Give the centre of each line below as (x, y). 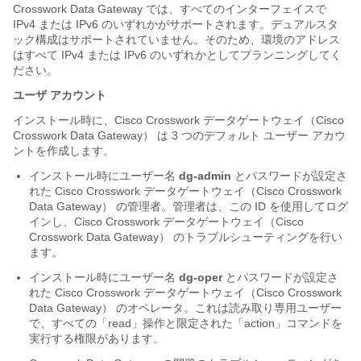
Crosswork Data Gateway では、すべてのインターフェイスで (170, 9)
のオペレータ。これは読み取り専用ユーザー (227, 308)
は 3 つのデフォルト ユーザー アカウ (250, 135)
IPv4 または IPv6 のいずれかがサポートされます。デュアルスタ (176, 24)
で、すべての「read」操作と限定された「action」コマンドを (186, 323)
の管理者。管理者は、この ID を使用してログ (230, 206)
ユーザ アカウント (60, 95)
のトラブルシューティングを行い (256, 237)
